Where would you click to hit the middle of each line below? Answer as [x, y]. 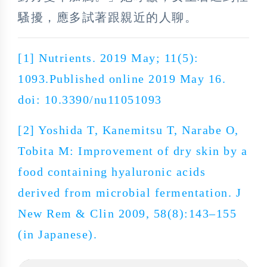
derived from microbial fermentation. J [130, 192]
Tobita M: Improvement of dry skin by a [133, 150]
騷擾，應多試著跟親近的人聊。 [108, 17]
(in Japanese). [58, 234]
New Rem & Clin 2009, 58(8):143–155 [127, 213]
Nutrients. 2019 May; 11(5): [119, 58]
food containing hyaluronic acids [112, 171]
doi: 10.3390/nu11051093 [90, 99]
